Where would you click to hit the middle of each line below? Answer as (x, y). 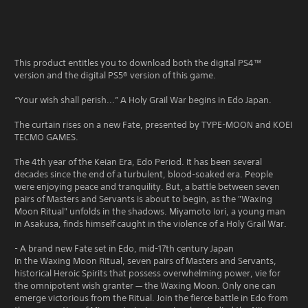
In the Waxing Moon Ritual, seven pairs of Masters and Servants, (145, 261)
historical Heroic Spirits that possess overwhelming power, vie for (147, 273)
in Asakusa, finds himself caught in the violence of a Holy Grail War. (151, 223)
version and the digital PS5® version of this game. (115, 75)
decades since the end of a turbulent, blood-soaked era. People (144, 174)
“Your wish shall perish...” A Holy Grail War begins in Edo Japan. (143, 100)
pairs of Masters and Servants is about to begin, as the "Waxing (143, 199)
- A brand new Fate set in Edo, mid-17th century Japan (124, 248)
